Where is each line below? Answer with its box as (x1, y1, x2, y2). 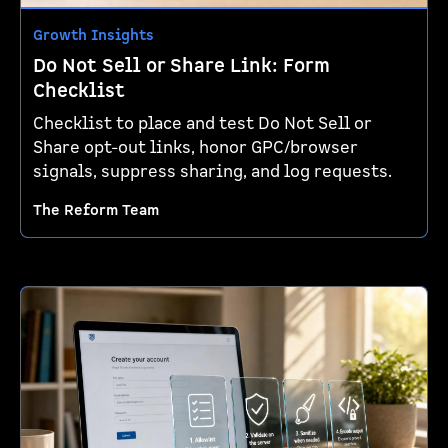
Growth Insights (33, 26, 154, 46)
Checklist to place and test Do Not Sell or (33, 113, 372, 136)
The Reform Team (33, 201, 159, 221)
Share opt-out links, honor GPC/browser (33, 137, 358, 160)
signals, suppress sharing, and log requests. (33, 161, 392, 184)
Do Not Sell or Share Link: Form (33, 54, 330, 80)
